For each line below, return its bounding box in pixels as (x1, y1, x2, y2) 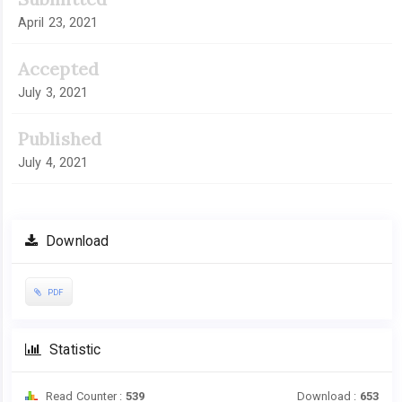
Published (18, 127, 101, 151)
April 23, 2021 (18, 15, 99, 31)
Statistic (46, 342, 101, 359)
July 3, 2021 (18, 85, 89, 100)
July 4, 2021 (18, 155, 89, 170)
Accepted (18, 57, 99, 81)
